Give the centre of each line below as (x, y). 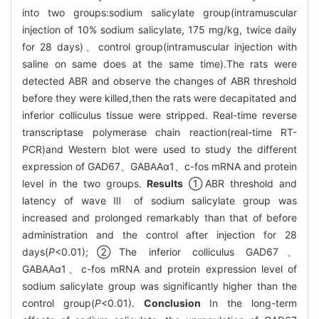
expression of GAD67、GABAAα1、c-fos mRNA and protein (159, 166)
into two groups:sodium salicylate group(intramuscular (159, 12)
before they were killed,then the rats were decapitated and (159, 98)
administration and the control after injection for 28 (159, 234)
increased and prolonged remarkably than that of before (159, 217)
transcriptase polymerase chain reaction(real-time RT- (159, 132)
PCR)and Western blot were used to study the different (159, 149)
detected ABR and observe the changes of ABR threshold (159, 80)
